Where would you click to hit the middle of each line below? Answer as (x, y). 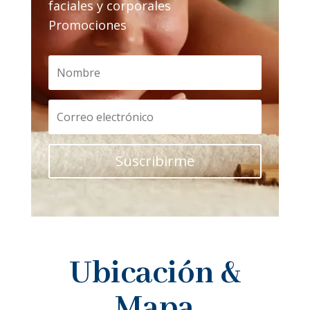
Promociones (87, 25)
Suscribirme (155, 161)
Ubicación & (155, 274)
